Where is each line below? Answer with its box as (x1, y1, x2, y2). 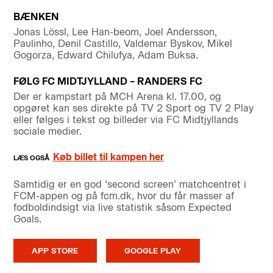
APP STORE (32, 246, 79, 255)
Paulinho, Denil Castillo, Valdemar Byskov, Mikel (13, 38, 232, 50)
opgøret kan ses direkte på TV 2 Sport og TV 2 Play (13, 102, 253, 114)
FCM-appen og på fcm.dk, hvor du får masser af (13, 190, 234, 202)
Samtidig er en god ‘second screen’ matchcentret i (13, 179, 246, 191)
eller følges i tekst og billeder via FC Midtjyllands (13, 113, 238, 126)
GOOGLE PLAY (124, 246, 182, 255)
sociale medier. (13, 125, 82, 137)
